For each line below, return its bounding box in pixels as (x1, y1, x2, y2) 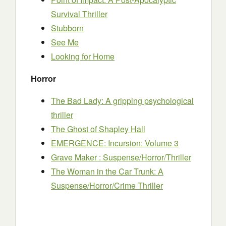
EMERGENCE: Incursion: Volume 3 (51, 137, 179, 149)
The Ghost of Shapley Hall (51, 123, 145, 135)
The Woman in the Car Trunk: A (51, 165, 163, 177)
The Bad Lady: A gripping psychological (51, 95, 194, 106)
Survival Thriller (51, 8, 107, 20)
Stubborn (51, 22, 84, 34)
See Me (51, 36, 79, 48)
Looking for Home (51, 50, 115, 62)
